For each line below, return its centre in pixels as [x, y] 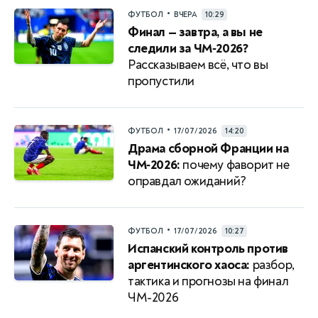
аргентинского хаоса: [189, 265]
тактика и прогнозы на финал [208, 281]
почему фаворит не [235, 165]
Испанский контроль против [208, 248]
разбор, [272, 265]
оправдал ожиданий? [187, 181]
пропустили [161, 81]
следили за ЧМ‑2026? [188, 48]
